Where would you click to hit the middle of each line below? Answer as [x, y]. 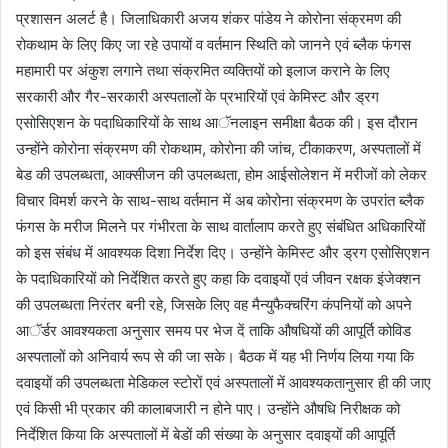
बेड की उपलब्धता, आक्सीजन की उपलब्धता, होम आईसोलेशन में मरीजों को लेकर [221, 174]
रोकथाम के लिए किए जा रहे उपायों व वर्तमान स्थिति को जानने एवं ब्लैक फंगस [213, 44]
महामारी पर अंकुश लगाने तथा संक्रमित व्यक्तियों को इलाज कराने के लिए [203, 70]
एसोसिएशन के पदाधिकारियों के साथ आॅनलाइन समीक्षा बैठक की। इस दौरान [217, 122]
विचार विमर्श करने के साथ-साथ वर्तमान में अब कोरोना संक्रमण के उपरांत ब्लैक [220, 200]
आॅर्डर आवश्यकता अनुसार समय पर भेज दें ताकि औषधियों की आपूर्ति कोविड [213, 330]
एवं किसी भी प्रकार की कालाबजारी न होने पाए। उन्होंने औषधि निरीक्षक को [208, 408]
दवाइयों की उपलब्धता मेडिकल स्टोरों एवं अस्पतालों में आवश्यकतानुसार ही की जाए [223, 382]
